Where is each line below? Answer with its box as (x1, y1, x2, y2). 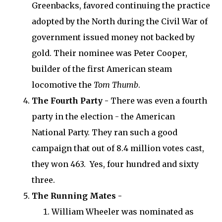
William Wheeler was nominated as (52, 206, 194, 217)
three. (32, 174, 55, 185)
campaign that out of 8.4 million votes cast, (32, 143, 204, 153)
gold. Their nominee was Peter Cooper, (32, 48, 187, 58)
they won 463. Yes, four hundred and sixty (32, 159, 199, 169)
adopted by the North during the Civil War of (32, 16, 208, 26)
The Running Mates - (32, 190, 122, 201)
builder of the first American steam (32, 63, 172, 74)
